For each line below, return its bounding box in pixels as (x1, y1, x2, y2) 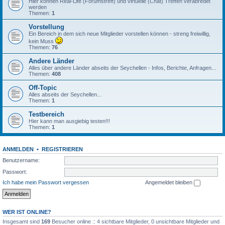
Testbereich (29, 110, 64, 118)
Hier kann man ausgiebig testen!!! (29, 118, 110, 124)
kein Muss (29, 38, 55, 44)
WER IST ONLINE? (3, 208, 51, 215)
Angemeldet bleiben (145, 179, 194, 185)
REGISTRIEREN (42, 146, 83, 152)
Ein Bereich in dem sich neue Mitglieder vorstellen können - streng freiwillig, (29, 31, 210, 37)
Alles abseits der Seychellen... (29, 91, 101, 97)
